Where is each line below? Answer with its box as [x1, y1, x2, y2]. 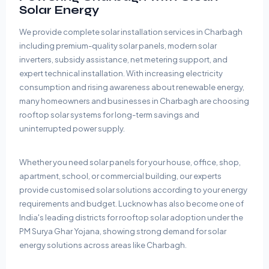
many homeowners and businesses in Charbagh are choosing [19, 95, 249, 106]
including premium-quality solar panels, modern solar [19, 40, 217, 50]
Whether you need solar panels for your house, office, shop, [19, 157, 241, 167]
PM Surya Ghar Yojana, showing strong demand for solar [19, 226, 226, 236]
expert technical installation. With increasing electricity [19, 68, 223, 78]
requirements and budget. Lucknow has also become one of [19, 198, 244, 208]
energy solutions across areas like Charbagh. [19, 240, 187, 250]
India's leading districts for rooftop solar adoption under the [19, 212, 243, 222]
